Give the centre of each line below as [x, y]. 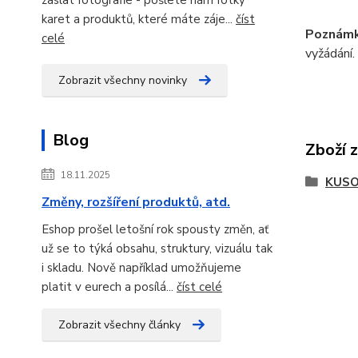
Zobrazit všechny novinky [123, 80]
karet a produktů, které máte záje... [139, 19]
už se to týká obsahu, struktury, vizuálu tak [157, 248]
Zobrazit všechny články [119, 324]
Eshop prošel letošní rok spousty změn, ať [155, 229]
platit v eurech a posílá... [109, 286]
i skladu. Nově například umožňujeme [141, 267]
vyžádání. [330, 54]
